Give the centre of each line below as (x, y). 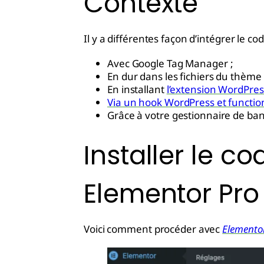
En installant (137, 89)
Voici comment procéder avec (153, 229)
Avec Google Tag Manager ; (170, 63)
